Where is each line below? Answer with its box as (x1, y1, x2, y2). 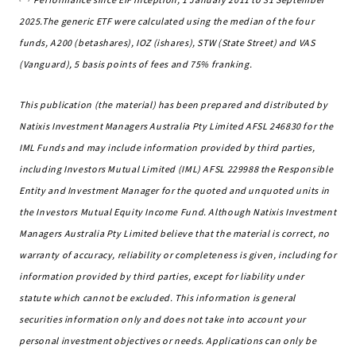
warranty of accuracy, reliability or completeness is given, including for (19, 249, 337, 261)
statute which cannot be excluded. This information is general (19, 292, 296, 304)
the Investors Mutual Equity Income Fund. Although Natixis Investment (19, 206, 337, 218)
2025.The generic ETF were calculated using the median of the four (19, 15, 315, 27)
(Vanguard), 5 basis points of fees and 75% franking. (19, 58, 253, 70)
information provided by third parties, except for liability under (19, 270, 304, 282)
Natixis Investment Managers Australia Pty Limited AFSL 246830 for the (19, 120, 334, 132)
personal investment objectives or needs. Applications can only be (19, 335, 317, 346)
